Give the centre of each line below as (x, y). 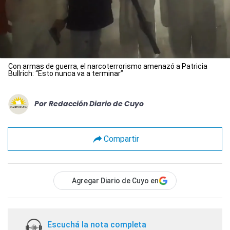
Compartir (121, 139)
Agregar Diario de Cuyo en (115, 180)
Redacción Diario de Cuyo (96, 104)
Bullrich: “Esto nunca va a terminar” (66, 73)
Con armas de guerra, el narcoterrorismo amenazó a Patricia (108, 66)
